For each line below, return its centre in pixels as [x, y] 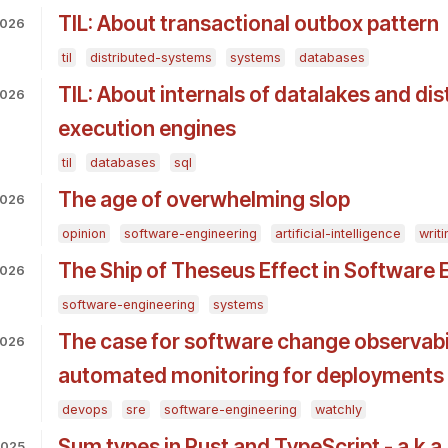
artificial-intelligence [337, 234]
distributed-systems [150, 58]
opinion [83, 234]
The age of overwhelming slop [203, 200]
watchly [338, 410]
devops [84, 410]
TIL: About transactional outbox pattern [248, 24]
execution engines [146, 129]
